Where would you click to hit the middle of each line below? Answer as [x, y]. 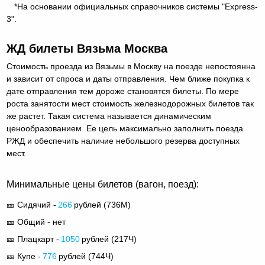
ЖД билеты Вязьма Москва [87, 49]
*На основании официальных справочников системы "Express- [136, 6]
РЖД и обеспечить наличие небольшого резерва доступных [123, 141]
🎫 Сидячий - [32, 204]
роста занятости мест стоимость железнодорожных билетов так [130, 104]
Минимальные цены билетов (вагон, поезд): [103, 184]
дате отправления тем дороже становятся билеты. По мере [123, 91]
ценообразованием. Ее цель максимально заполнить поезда [125, 129]
